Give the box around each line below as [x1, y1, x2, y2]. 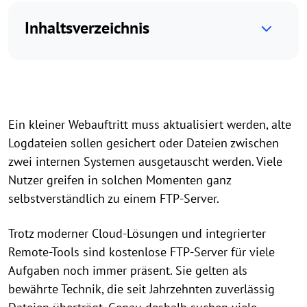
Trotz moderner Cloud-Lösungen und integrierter [8, 225, 266, 241]
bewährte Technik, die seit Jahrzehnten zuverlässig [8, 281, 275, 297]
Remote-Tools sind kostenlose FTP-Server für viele [8, 244, 275, 260]
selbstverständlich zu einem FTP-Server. [8, 191, 219, 206]
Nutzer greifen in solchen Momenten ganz [8, 172, 231, 188]
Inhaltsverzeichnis [25, 17, 149, 38]
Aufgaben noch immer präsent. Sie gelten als [8, 262, 247, 278]
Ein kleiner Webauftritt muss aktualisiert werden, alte [8, 116, 291, 132]
